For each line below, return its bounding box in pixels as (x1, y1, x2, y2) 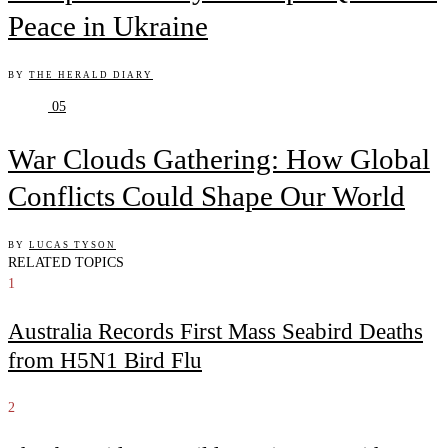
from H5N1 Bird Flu (8, 347, 202, 373)
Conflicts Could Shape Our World (8, 179, 405, 212)
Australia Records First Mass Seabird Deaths (8, 318, 423, 344)
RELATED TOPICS (8, 254, 124, 270)
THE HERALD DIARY (29, 69, 153, 80)
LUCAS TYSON (29, 239, 116, 250)
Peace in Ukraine (8, 9, 208, 42)
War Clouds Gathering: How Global (8, 142, 430, 175)
